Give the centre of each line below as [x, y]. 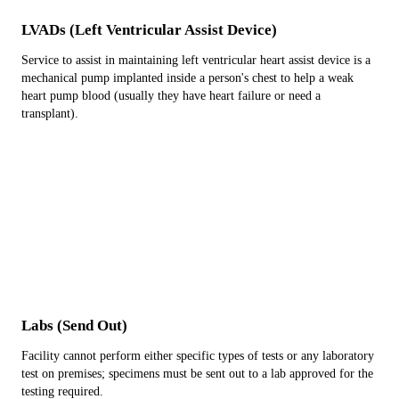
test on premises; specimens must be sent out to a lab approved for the [197, 374]
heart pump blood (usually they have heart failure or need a [171, 96]
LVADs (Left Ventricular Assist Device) [149, 30]
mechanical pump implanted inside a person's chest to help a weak [187, 78]
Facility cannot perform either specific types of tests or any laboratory [198, 356]
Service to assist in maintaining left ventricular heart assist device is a [196, 60]
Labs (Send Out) [74, 326]
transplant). [50, 114]
